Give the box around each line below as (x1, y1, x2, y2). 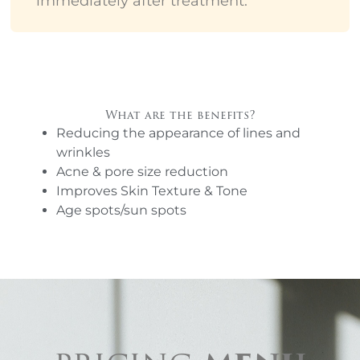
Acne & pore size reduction (56, 163, 228, 179)
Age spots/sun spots (56, 202, 186, 218)
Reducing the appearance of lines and (56, 125, 301, 141)
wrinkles (56, 144, 110, 160)
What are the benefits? (104, 106, 256, 125)
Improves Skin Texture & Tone (56, 182, 247, 198)
